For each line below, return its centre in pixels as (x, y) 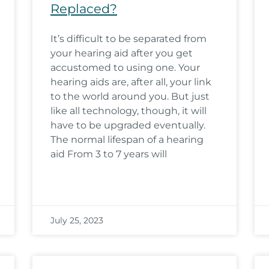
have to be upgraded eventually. (128, 125)
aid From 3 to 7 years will (109, 154)
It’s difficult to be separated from (128, 39)
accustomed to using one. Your (125, 68)
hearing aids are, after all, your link (131, 82)
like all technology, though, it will (128, 111)
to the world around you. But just (130, 96)
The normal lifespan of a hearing (127, 140)
